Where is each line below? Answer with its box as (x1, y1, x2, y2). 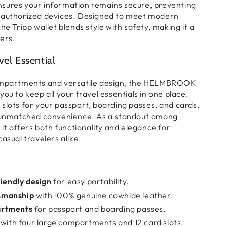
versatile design (64, 78, 125, 88)
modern (148, 11, 179, 21)
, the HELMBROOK (124, 78, 197, 88)
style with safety (86, 22, 148, 32)
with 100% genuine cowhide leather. (34, 190, 174, 200)
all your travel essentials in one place (46, 89, 186, 99)
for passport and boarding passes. (32, 203, 166, 214)
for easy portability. (51, 176, 129, 186)
